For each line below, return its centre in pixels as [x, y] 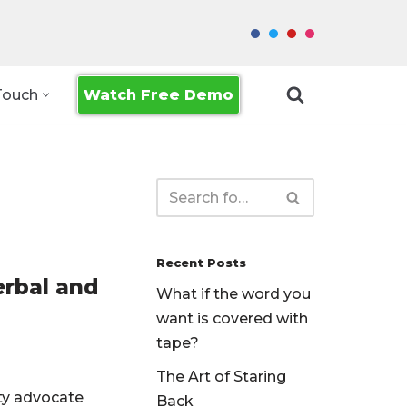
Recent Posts [201, 263]
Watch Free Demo [159, 94]
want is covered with [232, 318]
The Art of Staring [221, 377]
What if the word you [233, 294]
